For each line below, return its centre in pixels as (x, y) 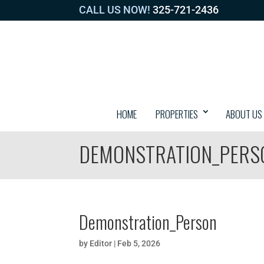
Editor (101, 243)
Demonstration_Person (148, 222)
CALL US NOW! (115, 10)
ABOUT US (244, 114)
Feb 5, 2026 (139, 243)
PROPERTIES (177, 114)
